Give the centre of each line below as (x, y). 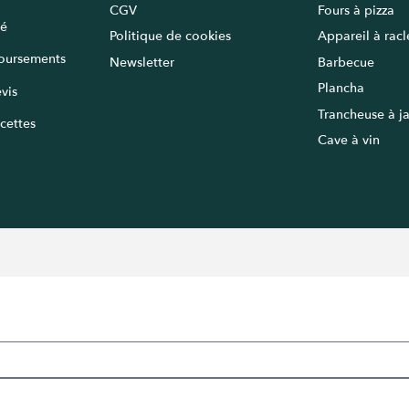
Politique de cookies (170, 37)
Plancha (341, 89)
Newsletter (144, 62)
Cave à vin (349, 140)
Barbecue (346, 62)
